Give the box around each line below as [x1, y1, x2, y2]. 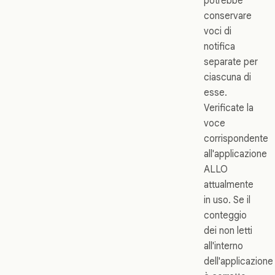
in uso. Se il [204, 193, 250, 206]
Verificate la [204, 101, 254, 114]
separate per [204, 55, 258, 68]
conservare [204, 9, 252, 21]
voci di [204, 25, 231, 37]
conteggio [204, 209, 247, 221]
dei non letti [204, 224, 252, 236]
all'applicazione [204, 147, 267, 160]
